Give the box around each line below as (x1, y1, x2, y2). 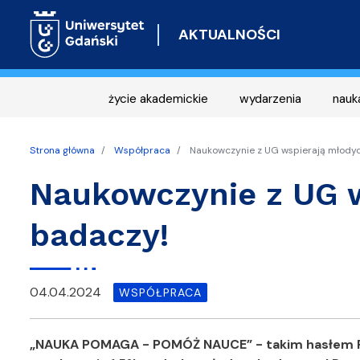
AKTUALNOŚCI (178, 24, 280, 44)
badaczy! (30, 216, 178, 254)
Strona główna (30, 144, 95, 157)
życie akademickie (108, 91, 208, 107)
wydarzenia (239, 91, 301, 107)
